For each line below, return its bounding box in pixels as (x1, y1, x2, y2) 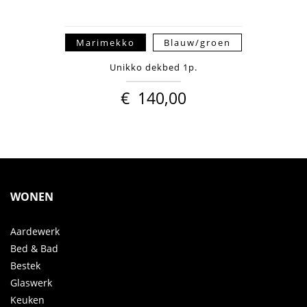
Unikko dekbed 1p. (110, 61, 197, 74)
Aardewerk (10, 225, 60, 238)
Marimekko (76, 36, 135, 49)
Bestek (10, 259, 40, 273)
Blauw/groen (164, 36, 231, 49)
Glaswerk (10, 276, 52, 290)
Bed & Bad (10, 242, 58, 256)
